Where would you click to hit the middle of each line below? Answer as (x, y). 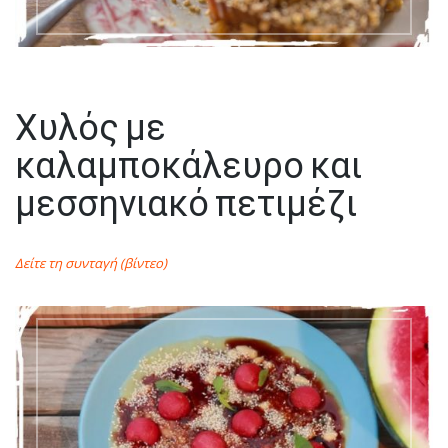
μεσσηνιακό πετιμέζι (186, 201)
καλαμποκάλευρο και (188, 163)
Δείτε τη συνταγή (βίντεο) (91, 262)
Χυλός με (90, 125)
